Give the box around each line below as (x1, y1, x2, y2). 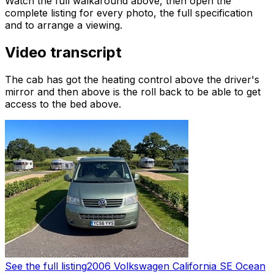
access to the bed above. (5, 97, 121, 110)
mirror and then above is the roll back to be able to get (5, 85, 261, 98)
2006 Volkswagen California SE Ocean (87, 259, 265, 272)
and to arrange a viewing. (5, 19, 122, 32)
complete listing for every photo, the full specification (5, 7, 253, 20)
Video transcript (5, 43, 122, 62)
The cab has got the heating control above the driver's (5, 73, 259, 86)
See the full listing (5, 259, 87, 272)
